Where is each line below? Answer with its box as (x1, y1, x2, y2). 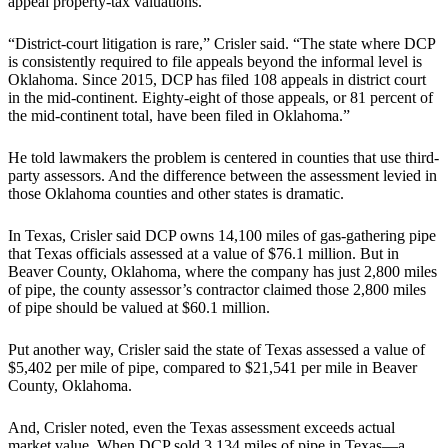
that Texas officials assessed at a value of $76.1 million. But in (8, 245, 399, 263)
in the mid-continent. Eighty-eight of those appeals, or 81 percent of (8, 89, 433, 107)
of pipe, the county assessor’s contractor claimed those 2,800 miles (8, 281, 426, 299)
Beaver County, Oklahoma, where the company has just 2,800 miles (8, 263, 437, 281)
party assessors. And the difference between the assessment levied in (8, 167, 437, 185)
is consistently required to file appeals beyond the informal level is (8, 53, 422, 71)
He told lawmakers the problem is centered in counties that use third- (8, 149, 439, 167)
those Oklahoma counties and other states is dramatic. (8, 185, 344, 203)
